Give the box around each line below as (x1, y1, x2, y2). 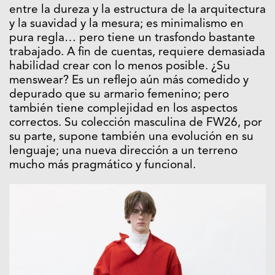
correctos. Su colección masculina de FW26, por (9, 117, 262, 129)
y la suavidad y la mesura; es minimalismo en (9, 18, 244, 30)
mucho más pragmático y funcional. (9, 159, 196, 171)
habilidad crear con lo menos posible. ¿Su (9, 60, 230, 72)
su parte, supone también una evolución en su (9, 131, 254, 143)
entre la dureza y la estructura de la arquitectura (9, 4, 266, 16)
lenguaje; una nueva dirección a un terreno (9, 145, 238, 157)
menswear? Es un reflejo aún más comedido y (9, 74, 249, 87)
